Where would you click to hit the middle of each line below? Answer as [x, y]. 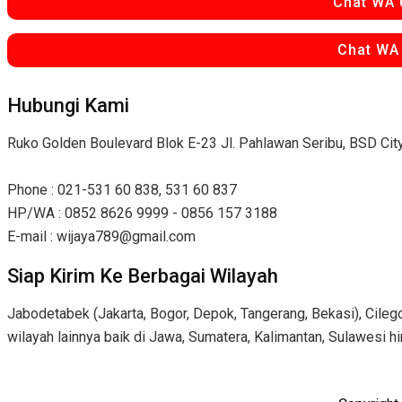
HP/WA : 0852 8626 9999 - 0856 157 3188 [142, 213]
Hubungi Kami [68, 105]
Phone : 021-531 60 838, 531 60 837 [122, 189]
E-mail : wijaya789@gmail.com [101, 236]
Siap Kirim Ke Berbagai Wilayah [143, 276]
